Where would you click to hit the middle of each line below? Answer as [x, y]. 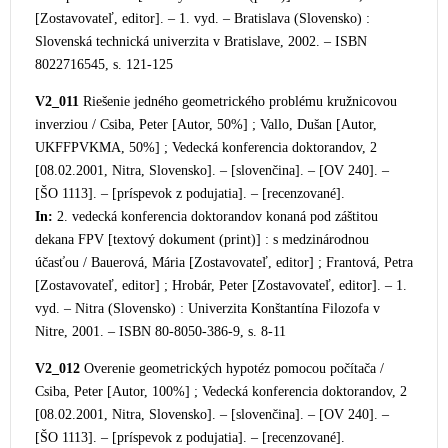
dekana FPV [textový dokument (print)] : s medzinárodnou [202, 239]
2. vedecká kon [97, 216]
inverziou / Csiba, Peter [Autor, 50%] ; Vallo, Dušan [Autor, [206, 124]
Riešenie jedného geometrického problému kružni [221, 101]
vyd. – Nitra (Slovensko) [105, 308]
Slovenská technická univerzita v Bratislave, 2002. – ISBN [201, 41]
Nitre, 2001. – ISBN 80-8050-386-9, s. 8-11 [160, 331]
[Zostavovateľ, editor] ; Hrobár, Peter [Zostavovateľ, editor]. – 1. [221, 285]
